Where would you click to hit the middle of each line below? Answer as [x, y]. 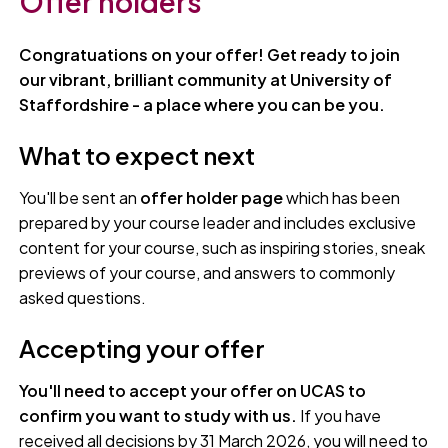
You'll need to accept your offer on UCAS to [193, 391]
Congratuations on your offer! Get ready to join [210, 55]
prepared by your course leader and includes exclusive [218, 223]
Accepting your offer [142, 348]
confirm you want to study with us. [160, 416]
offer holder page [212, 198]
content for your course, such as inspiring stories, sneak [222, 248]
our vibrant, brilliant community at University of [206, 80]
